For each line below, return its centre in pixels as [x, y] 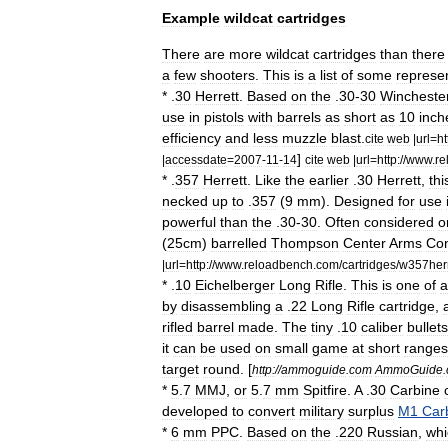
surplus [371, 411]
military [321, 411]
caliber [382, 327]
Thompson [305, 243]
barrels [299, 117]
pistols [224, 117]
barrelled [239, 243]
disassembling [226, 306]
